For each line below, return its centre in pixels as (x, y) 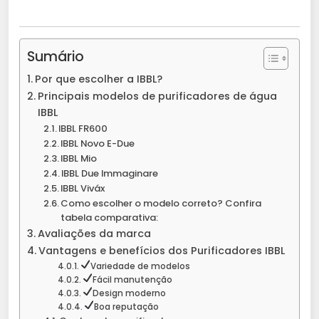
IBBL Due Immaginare (110, 174)
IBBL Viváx (83, 189)
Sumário (56, 57)
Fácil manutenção (132, 280)
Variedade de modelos (140, 267)
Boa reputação (126, 307)
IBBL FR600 (83, 129)
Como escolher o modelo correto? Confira (161, 204)
